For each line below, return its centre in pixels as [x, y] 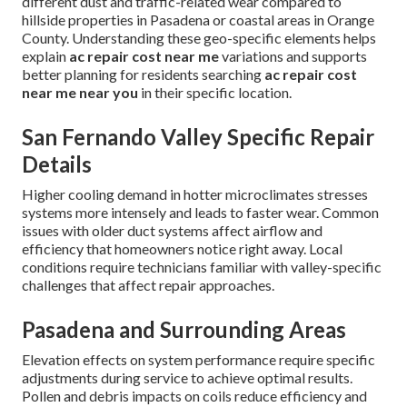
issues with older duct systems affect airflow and [172, 231]
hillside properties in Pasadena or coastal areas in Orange [198, 20]
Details [57, 164]
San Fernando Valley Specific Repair [198, 137]
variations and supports [293, 56]
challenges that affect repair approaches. [148, 285]
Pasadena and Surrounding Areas [184, 330]
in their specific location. [215, 93]
